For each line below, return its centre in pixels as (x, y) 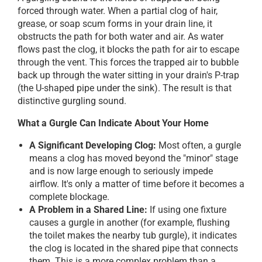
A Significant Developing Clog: (93, 146)
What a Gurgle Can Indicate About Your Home (113, 123)
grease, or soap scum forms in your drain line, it (115, 24)
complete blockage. (69, 197)
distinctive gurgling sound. (72, 101)
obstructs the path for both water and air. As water (120, 37)
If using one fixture (187, 210)
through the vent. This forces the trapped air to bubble (128, 63)
